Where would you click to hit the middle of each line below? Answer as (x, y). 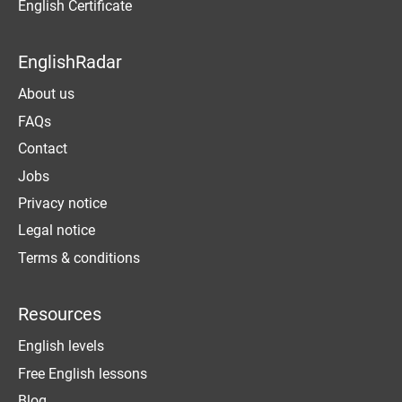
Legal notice (57, 231)
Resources (60, 315)
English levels (61, 346)
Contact (43, 149)
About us (46, 94)
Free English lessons (83, 373)
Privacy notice (62, 203)
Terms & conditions (79, 258)
